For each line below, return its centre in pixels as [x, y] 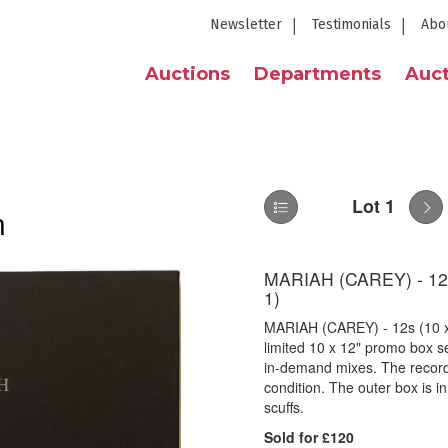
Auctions [187, 74]
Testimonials [351, 24]
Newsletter [246, 24]
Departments [317, 74]
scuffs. [284, 407]
